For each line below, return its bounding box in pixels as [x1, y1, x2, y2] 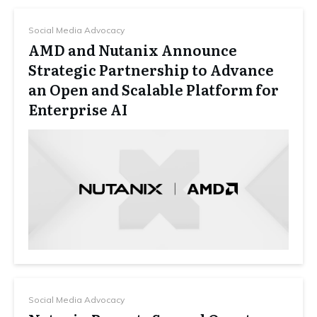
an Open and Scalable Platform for [28, 79, 279, 100]
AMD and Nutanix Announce [28, 39, 237, 61]
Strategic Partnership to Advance [28, 59, 274, 81]
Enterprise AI [28, 98, 127, 120]
